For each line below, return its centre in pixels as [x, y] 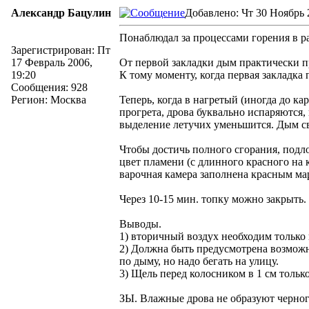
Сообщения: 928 [49, 87]
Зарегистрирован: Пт [61, 50]
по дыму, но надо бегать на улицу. [199, 261]
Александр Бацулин [61, 13]
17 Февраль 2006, [52, 62]
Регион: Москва [49, 100]
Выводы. [140, 224]
